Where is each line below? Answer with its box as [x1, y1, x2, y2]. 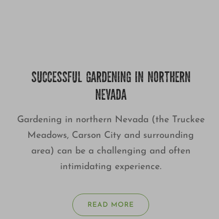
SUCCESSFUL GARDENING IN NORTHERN [31, 71, 191, 87]
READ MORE [88, 201, 134, 209]
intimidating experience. [60, 162, 162, 172]
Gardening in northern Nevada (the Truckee [17, 115, 205, 125]
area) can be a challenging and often [31, 147, 191, 156]
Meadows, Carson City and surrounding [27, 131, 195, 141]
